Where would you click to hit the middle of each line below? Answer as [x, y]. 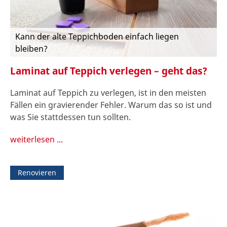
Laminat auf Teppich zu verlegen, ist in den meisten [108, 92]
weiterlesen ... [36, 139]
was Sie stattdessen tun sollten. [70, 117]
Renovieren [37, 172]
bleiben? [31, 49]
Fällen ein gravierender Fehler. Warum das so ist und [111, 105]
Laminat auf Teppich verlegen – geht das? [109, 71]
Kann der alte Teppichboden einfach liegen [97, 37]
